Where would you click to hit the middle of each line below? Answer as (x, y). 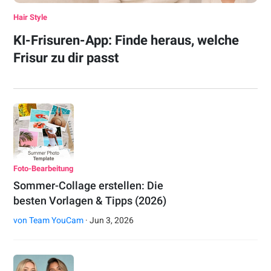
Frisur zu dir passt (66, 58)
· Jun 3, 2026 (109, 220)
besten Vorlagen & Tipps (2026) (90, 201)
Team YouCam (57, 220)
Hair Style (31, 18)
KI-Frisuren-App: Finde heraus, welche (126, 41)
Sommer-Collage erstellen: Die (89, 186)
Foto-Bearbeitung (44, 169)
